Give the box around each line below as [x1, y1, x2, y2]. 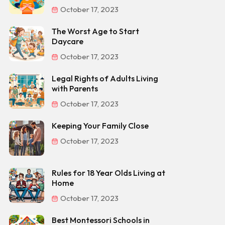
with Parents [52, 83, 98, 93]
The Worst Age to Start [52, 26, 139, 36]
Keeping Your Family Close [52, 121, 149, 131]
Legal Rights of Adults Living [52, 73, 158, 83]
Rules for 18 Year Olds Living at [52, 168, 165, 178]
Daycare [52, 36, 83, 46]
